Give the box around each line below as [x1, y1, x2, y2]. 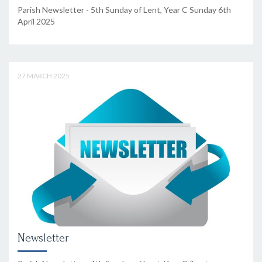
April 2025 [18, 16, 55, 27]
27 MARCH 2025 [18, 71, 70, 81]
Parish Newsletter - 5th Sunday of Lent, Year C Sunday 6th [18, 5, 231, 15]
